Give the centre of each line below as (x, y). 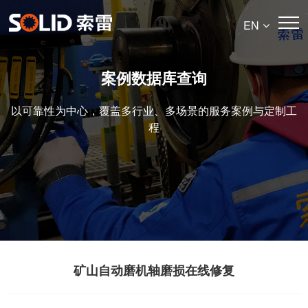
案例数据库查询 (154, 78)
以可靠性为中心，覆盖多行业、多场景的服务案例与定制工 (154, 111)
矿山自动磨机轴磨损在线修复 (154, 270)
